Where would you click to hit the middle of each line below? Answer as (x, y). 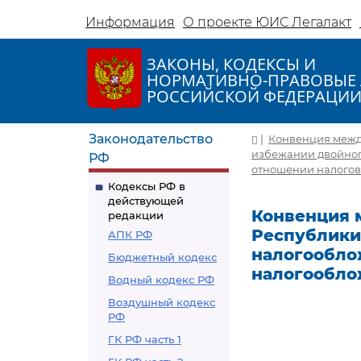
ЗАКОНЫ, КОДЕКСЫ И (231, 64)
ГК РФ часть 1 (145, 339)
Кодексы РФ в (147, 186)
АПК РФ (130, 234)
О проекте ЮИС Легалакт (267, 22)
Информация (130, 22)
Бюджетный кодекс (162, 257)
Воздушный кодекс (162, 302)
